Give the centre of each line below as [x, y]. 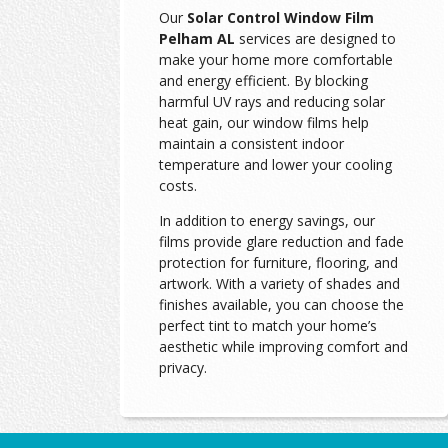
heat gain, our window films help [263, 123]
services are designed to [315, 39]
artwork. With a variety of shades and [279, 284]
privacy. [182, 368]
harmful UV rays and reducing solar [271, 102]
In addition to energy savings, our [266, 221]
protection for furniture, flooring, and [278, 263]
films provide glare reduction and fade [281, 242]
